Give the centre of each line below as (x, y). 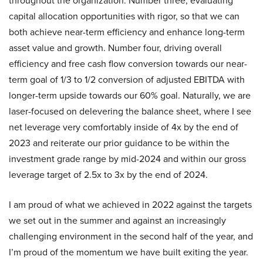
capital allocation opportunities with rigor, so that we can (124, 16)
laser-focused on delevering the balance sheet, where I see (130, 111)
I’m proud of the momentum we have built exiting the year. (129, 252)
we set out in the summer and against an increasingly (117, 220)
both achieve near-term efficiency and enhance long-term (127, 32)
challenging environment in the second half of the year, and (131, 236)
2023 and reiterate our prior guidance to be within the (119, 143)
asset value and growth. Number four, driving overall (115, 48)
